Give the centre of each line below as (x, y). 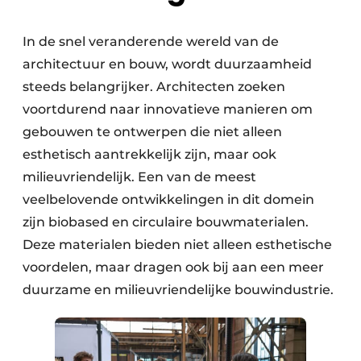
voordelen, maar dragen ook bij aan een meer (173, 267)
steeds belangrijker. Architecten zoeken (154, 86)
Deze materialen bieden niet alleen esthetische (177, 244)
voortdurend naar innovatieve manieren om (168, 109)
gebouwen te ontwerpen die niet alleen (152, 131)
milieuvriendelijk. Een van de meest (139, 176)
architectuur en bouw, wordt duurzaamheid (167, 64)
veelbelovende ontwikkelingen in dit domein (168, 199)
